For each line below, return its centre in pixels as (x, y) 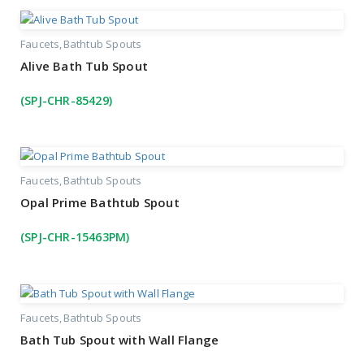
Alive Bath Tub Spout (84, 65)
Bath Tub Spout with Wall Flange (120, 340)
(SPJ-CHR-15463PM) (75, 237)
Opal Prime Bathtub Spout (100, 203)
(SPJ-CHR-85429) (66, 100)
